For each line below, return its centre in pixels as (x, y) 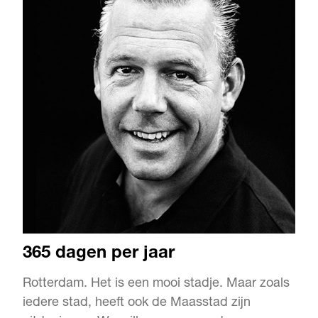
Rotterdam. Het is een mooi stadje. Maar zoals (156, 284)
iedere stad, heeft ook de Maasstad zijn (137, 303)
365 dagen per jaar (99, 254)
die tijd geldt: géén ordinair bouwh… (127, 19)
